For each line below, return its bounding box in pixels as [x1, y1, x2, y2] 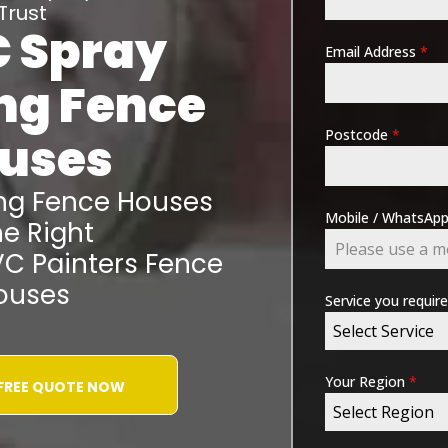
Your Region [325, 372, 410, 391]
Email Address [325, 42, 421, 61]
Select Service [333, 320, 435, 342]
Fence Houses [31, 184, 213, 220]
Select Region [333, 401, 435, 423]
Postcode [325, 125, 393, 144]
